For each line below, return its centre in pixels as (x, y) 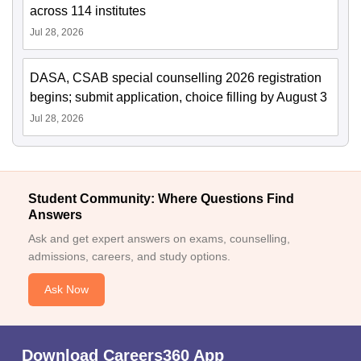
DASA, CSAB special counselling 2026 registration (176, 77)
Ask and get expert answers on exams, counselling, (159, 238)
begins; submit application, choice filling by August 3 (178, 97)
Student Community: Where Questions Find (161, 198)
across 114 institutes (88, 10)
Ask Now (66, 289)
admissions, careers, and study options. (129, 256)
